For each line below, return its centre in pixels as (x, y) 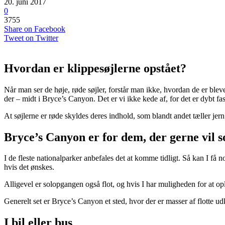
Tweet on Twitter (31, 38)
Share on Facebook (35, 29)
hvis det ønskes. (29, 167)
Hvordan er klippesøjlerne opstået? (95, 68)
